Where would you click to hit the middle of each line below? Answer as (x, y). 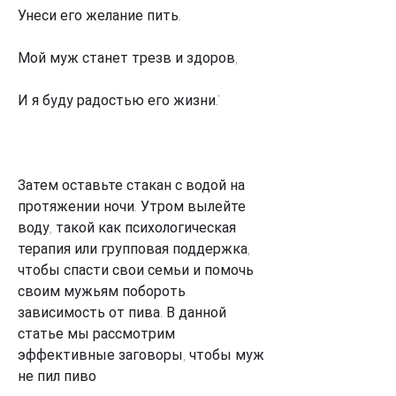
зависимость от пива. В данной (122, 312)
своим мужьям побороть (102, 291)
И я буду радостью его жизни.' (119, 100)
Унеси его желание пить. (99, 15)
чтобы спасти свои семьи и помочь (136, 270)
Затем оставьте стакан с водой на (131, 185)
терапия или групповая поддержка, (134, 248)
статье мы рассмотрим (96, 333)
